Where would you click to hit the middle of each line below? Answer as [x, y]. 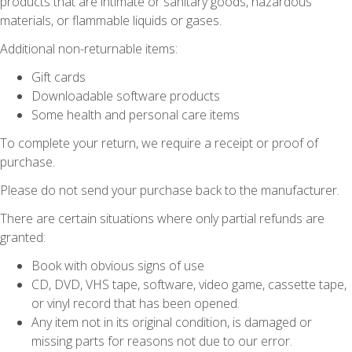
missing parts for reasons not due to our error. [162, 341]
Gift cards [59, 77]
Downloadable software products [126, 96]
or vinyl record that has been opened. [136, 303]
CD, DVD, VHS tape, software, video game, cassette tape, [189, 284]
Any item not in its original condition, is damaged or [172, 322]
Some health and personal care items [136, 115]
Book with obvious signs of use [118, 266]
